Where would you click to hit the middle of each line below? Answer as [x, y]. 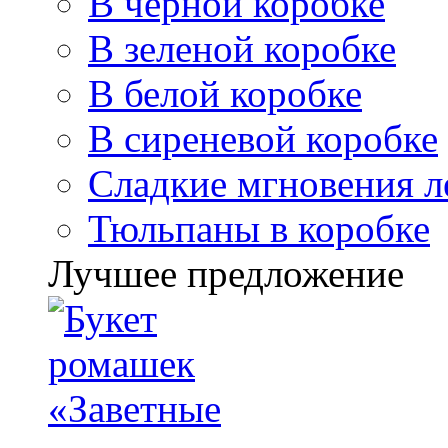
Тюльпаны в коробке [259, 228]
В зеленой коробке [242, 48]
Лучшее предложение [226, 273]
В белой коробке [225, 93]
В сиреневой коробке [263, 138]
